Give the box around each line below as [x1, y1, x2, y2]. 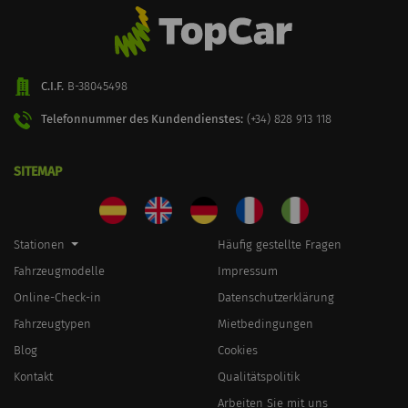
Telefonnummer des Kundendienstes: [41, 112, 243, 127]
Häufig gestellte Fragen [218, 237, 342, 251]
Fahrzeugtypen [14, 316, 91, 331]
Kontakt [14, 369, 53, 383]
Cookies [218, 342, 258, 357]
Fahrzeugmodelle [14, 263, 105, 278]
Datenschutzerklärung [218, 290, 334, 304]
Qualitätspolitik [218, 369, 300, 383]
